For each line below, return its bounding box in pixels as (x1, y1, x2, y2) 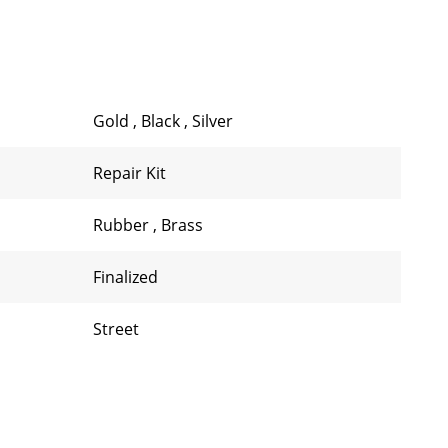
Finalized (93, 266, 158, 288)
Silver (192, 110, 233, 132)
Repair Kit (93, 162, 166, 184)
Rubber (93, 214, 153, 236)
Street (93, 318, 139, 340)
